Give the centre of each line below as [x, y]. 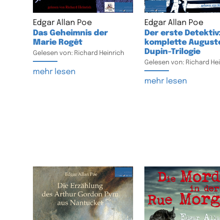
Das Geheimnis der [71, 33]
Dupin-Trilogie [172, 52]
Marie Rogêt [58, 43]
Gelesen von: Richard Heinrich [79, 54]
